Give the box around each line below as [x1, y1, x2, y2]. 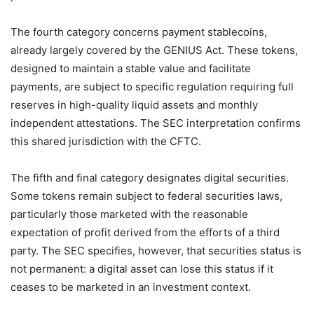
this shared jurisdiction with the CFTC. [11, 134, 201, 148]
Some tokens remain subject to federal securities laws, [11, 189, 282, 203]
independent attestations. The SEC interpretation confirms [11, 116, 301, 130]
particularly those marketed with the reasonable [11, 207, 248, 221]
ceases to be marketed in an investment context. [11, 280, 251, 294]
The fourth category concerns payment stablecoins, [11, 25, 267, 39]
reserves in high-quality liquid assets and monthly [11, 97, 258, 111]
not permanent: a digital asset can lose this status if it [11, 261, 273, 275]
